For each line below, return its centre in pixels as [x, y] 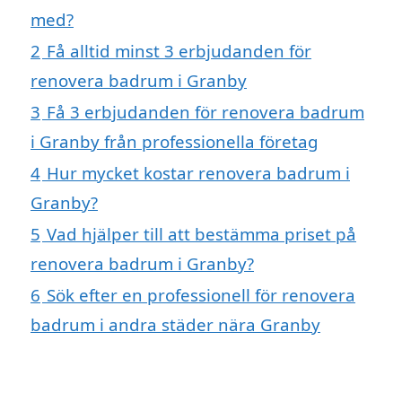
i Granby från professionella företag [175, 141]
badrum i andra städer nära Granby [175, 324]
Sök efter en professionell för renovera [201, 294]
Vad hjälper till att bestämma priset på [201, 233]
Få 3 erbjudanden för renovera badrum [205, 111]
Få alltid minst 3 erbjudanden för [179, 50]
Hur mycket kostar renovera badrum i [198, 172]
